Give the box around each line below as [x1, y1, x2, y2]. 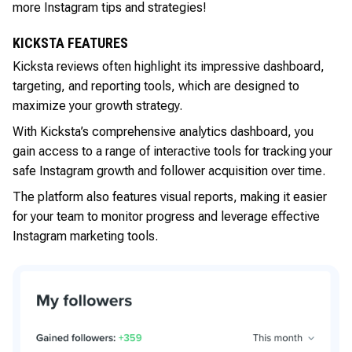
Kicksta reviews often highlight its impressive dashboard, [13, 58, 324, 74]
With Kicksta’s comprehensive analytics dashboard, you [13, 123, 313, 139]
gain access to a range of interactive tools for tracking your [13, 143, 332, 159]
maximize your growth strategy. [13, 97, 182, 113]
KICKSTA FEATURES [13, 34, 128, 51]
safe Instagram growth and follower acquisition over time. [13, 163, 325, 178]
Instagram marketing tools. [13, 228, 158, 244]
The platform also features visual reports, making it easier [13, 189, 327, 204]
